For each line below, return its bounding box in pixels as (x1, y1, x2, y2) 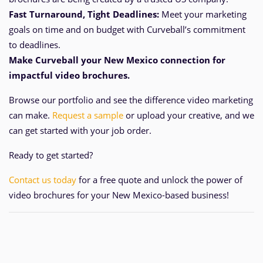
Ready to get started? (9, 149, 93, 161)
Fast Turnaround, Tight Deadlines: (9, 8, 159, 20)
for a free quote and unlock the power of (76, 174, 242, 186)
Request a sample (52, 109, 123, 121)
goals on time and (9, 23, 83, 35)
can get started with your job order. (9, 124, 151, 136)
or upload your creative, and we (123, 109, 254, 121)
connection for (158, 54, 225, 66)
